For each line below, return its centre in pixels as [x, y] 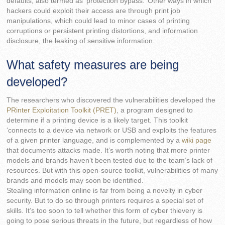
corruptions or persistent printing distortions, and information [102, 31]
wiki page [197, 140]
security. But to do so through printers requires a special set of [105, 200]
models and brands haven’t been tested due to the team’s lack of [110, 160]
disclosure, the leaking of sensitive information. [81, 41]
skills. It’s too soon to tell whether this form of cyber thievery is [105, 210]
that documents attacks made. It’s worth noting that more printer [108, 150]
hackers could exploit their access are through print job [94, 11]
